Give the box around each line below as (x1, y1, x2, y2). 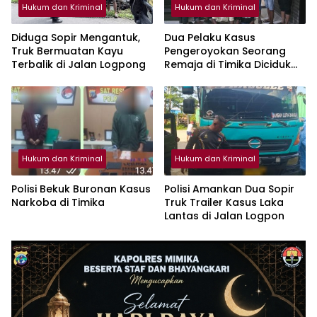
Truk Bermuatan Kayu (11, 44, 123, 58)
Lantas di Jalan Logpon (164, 208, 284, 223)
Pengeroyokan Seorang (164, 44, 286, 58)
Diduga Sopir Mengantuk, (11, 30, 140, 45)
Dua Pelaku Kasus (164, 30, 255, 45)
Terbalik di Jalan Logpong (11, 57, 146, 71)
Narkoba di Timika (11, 195, 105, 209)
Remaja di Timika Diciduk (164, 57, 291, 71)
